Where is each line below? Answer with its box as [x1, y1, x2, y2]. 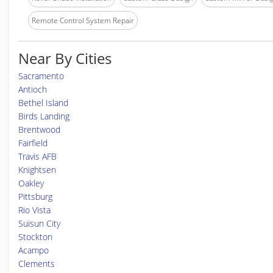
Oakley [18, 177, 44, 189]
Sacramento [18, 70, 64, 82]
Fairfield [18, 137, 48, 149]
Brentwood [18, 124, 60, 135]
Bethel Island [18, 97, 68, 108]
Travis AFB [18, 151, 57, 162]
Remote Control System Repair [32, 15, 134, 26]
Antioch [18, 83, 47, 95]
